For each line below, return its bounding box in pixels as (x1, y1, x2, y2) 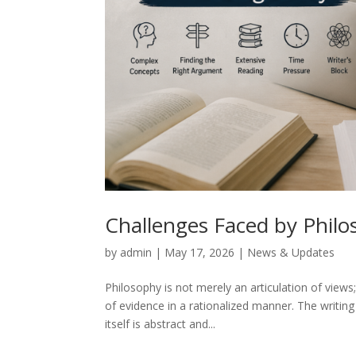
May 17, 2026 (164, 244, 234, 260)
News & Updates (247, 244, 335, 260)
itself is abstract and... (105, 315, 215, 331)
